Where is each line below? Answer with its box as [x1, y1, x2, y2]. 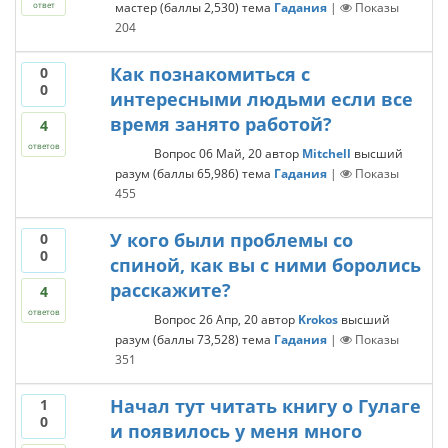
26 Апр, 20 [198, 310, 258, 328]
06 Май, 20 [198, 144, 262, 162]
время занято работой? [109, 112, 332, 136]
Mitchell [301, 144, 351, 162]
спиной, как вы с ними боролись [109, 253, 421, 277]
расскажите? [109, 278, 231, 302]
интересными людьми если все [109, 87, 413, 111]
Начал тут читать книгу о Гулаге [109, 394, 421, 418]
